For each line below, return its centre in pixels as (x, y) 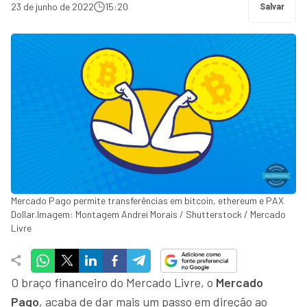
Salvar (272, 7)
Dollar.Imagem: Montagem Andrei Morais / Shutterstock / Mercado (148, 214)
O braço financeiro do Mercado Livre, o (113, 282)
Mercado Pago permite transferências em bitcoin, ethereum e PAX (147, 200)
